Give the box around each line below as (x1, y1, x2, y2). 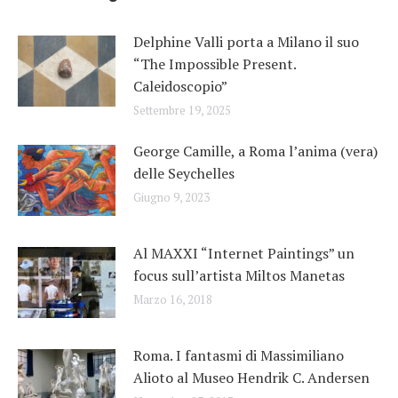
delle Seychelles (133, 163, 235, 183)
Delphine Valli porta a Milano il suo (133, 31, 359, 52)
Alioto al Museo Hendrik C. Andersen (133, 367, 370, 387)
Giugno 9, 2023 (133, 188, 210, 205)
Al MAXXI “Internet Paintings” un (133, 243, 354, 263)
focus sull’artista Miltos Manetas (133, 265, 345, 285)
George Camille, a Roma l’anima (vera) (133, 140, 378, 161)
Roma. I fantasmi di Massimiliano (133, 345, 344, 365)
